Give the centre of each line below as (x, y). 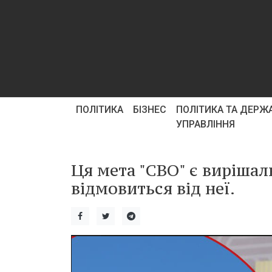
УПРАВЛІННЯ (206, 124)
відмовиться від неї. (153, 188)
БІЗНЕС (150, 110)
